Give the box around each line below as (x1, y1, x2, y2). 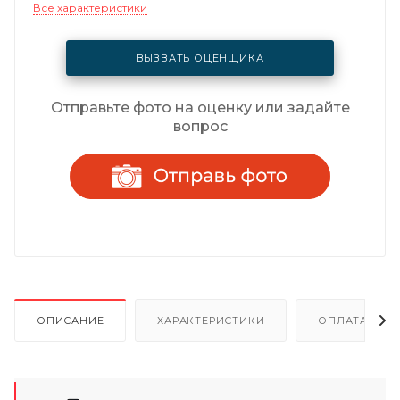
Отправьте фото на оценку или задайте (50, 99, 350, 117)
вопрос (172, 118, 228, 136)
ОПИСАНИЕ (37, 313, 104, 327)
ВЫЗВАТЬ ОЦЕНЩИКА (136, 51, 264, 64)
